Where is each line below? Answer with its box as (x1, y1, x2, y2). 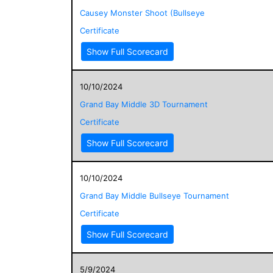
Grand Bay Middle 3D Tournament (80, 99, 208, 109)
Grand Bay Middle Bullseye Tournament (80, 190, 229, 200)
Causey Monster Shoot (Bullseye (80, 7, 205, 18)
